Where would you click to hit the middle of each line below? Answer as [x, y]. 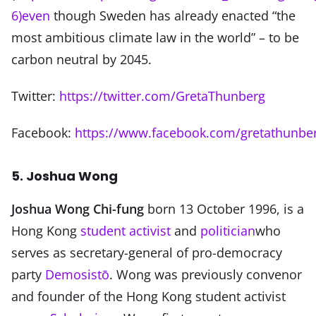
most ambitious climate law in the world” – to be [155, 38]
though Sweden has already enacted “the [173, 16]
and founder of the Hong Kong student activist [148, 296]
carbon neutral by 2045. [81, 60]
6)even [31, 16]
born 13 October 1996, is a [224, 208]
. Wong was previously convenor [206, 274]
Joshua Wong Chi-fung [78, 208]
